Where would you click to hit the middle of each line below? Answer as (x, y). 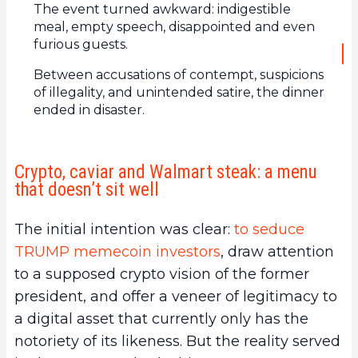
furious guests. (81, 44)
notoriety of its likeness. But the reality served (177, 341)
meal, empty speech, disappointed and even (174, 26)
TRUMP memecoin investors (117, 251)
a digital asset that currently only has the (161, 318)
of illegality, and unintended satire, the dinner (179, 92)
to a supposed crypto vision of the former (162, 274)
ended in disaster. (89, 109)
